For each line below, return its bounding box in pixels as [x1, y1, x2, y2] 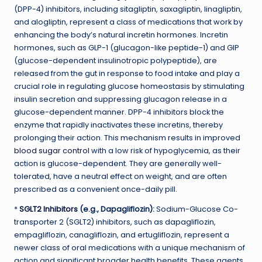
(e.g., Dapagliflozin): [78, 204, 154, 214]
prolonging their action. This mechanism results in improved [14, 132, 240, 143]
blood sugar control [14, 145, 89, 156]
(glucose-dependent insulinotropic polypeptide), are [14, 55, 217, 65]
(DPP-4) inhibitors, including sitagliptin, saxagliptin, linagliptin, [14, 4, 242, 14]
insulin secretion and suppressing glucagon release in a [14, 94, 227, 104]
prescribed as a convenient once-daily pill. [14, 184, 177, 194]
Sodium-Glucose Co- [154, 204, 238, 214]
